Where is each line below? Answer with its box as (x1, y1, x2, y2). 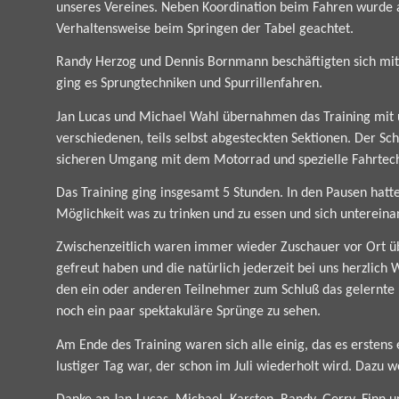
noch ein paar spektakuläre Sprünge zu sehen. (55, 305, 321, 320)
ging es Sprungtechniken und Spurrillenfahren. (55, 77, 322, 92)
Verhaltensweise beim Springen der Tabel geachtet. (55, 22, 354, 37)
